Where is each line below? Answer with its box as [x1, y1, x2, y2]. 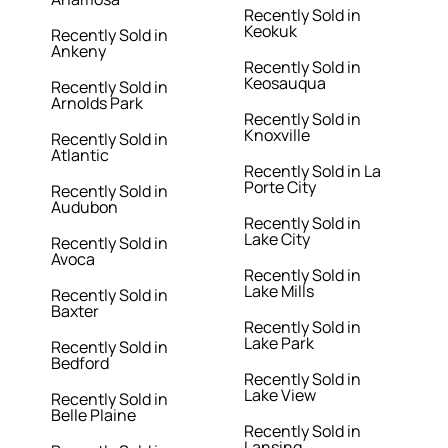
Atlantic [51, 144, 110, 167]
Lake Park [244, 332, 314, 355]
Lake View [244, 384, 316, 407]
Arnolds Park [51, 92, 144, 115]
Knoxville [244, 124, 310, 147]
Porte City [244, 176, 316, 199]
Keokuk [244, 20, 297, 43]
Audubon [51, 196, 119, 219]
